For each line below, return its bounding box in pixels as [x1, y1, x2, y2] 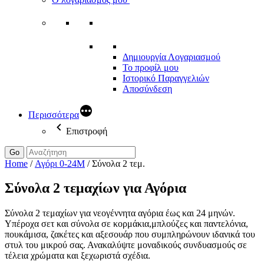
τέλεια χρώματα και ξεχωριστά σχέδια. [5, 250, 150, 261]
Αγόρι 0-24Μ [35, 158, 85, 169]
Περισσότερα [28, 109, 79, 120]
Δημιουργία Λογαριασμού [123, 51, 220, 62]
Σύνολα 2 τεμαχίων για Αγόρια [5, 180, 186, 196]
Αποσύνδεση [123, 83, 172, 94]
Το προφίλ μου [123, 62, 179, 72]
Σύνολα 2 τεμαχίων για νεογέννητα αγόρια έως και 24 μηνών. [5, 208, 235, 219]
